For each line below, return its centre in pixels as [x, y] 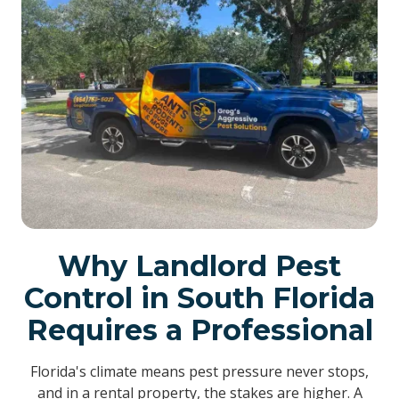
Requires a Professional [199, 330]
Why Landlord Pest [199, 265]
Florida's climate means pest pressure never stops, [199, 371]
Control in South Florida [199, 297]
